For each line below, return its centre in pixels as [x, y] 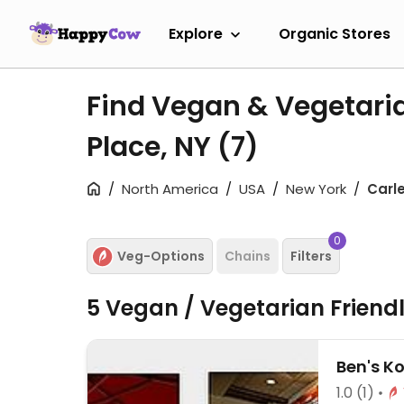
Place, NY [152, 147]
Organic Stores [335, 33]
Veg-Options [161, 256]
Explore [196, 33]
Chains [248, 256]
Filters [311, 256]
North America [170, 189]
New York [316, 189]
